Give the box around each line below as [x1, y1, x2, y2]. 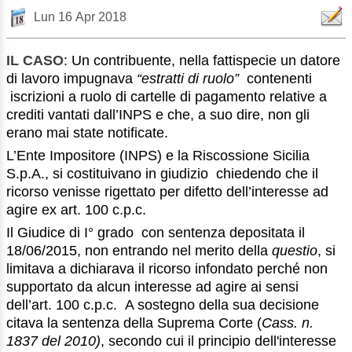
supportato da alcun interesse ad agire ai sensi [6, 278, 299, 295]
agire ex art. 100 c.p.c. [6, 202, 146, 218]
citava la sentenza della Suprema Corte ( [6, 314, 262, 331]
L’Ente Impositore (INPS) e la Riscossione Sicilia [6, 148, 310, 164]
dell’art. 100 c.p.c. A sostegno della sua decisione [6, 296, 319, 313]
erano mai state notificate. [6, 125, 168, 141]
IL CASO [6, 53, 64, 69]
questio [272, 242, 317, 258]
